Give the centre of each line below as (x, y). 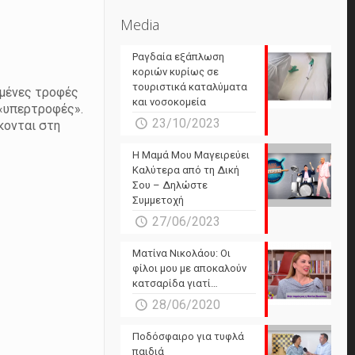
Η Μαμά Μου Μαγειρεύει (191, 155)
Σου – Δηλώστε (170, 185)
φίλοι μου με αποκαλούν (190, 268)
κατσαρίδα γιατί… (176, 283)
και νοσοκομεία (170, 102)
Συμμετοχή (158, 200)
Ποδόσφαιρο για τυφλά (189, 336)
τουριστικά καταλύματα (190, 87)
